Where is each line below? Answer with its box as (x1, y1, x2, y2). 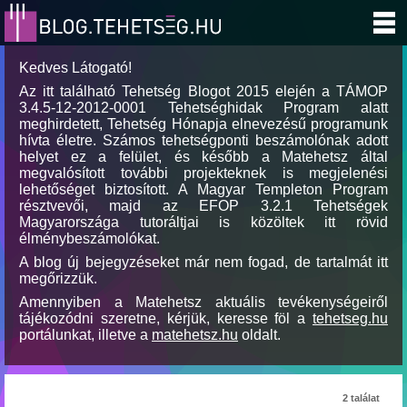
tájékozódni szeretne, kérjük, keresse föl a (19, 311, 313, 326)
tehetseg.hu (313, 311, 388, 326)
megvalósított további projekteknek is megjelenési (19, 165, 388, 181)
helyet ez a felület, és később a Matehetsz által (19, 149, 388, 164)
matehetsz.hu (152, 327, 238, 342)
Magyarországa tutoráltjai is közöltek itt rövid (19, 214, 388, 230)
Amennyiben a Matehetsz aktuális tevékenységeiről (19, 294, 388, 310)
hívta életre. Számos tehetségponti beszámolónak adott (19, 133, 388, 148)
